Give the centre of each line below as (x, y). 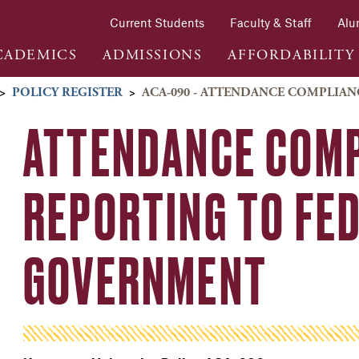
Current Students (157, 23)
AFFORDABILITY (291, 54)
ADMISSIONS (153, 54)
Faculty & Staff (271, 23)
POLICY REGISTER (67, 93)
